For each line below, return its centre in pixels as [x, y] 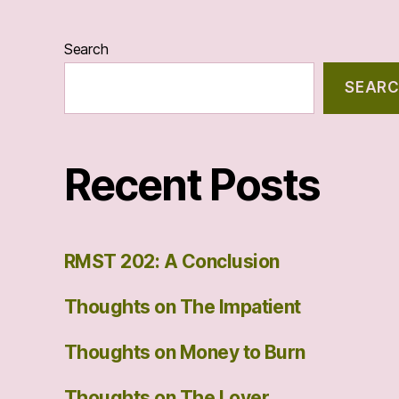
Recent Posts [192, 184]
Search [86, 49]
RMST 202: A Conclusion [172, 261]
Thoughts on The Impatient [183, 306]
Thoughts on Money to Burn [185, 352]
